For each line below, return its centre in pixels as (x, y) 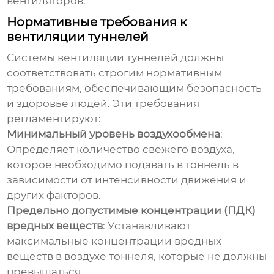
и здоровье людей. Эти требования (103, 104)
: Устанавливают (147, 226)
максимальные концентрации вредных (114, 241)
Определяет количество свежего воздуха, (121, 150)
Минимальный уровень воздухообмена (114, 134)
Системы (32, 58)
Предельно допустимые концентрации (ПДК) (131, 211)
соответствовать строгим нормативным (115, 73)
